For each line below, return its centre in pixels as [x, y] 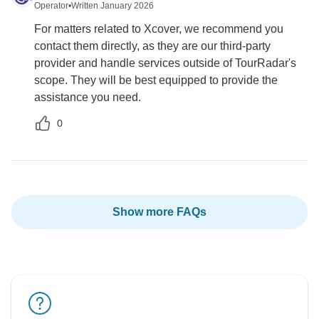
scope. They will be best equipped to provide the [156, 80]
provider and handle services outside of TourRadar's [165, 63]
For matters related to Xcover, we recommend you [159, 29]
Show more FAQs [159, 212]
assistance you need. [88, 98]
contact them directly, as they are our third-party [152, 46]
